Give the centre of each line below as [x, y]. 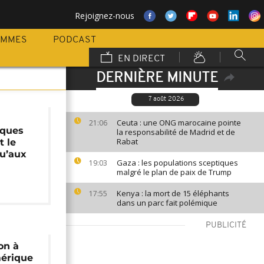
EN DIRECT [140, 59]
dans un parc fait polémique [167, 203]
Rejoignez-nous [105, 16]
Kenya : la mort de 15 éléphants [173, 193]
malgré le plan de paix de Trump [174, 172]
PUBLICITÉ [226, 225]
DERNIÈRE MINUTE [157, 78]
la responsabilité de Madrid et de [176, 132]
